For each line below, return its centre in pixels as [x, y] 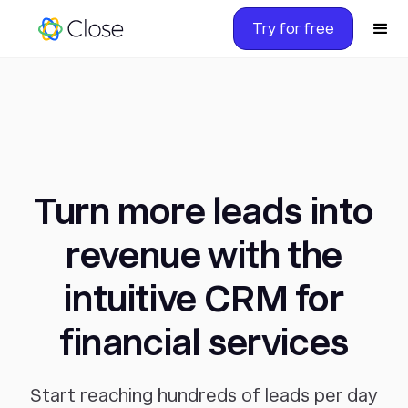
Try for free [293, 28]
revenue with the [204, 255]
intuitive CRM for [204, 299]
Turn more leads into [204, 211]
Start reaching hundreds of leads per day [204, 395]
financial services [204, 342]
